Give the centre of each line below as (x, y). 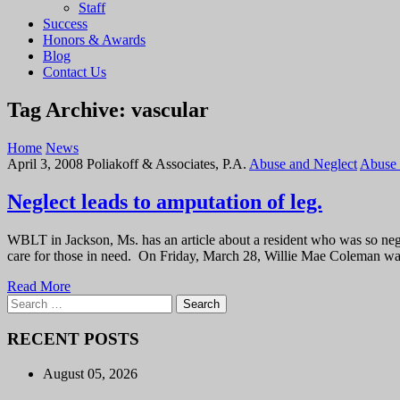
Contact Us (75, 72)
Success (65, 24)
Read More (39, 286)
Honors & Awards (94, 40)
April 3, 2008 (45, 163)
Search (25, 301)
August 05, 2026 (90, 374)
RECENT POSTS (73, 339)
